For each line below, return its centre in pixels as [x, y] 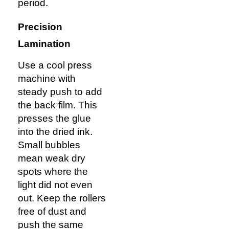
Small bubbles [49, 145]
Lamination [44, 44]
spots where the [53, 172]
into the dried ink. [55, 132]
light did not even [55, 185]
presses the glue [54, 119]
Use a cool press [55, 65]
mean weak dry [52, 158]
